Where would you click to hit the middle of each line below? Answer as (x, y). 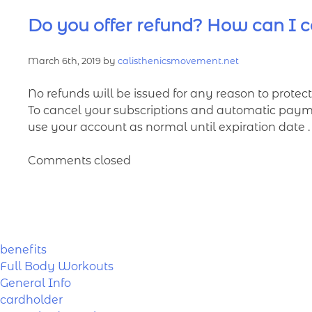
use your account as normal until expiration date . (169, 127)
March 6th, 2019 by (73, 61)
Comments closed (80, 160)
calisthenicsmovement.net (179, 61)
